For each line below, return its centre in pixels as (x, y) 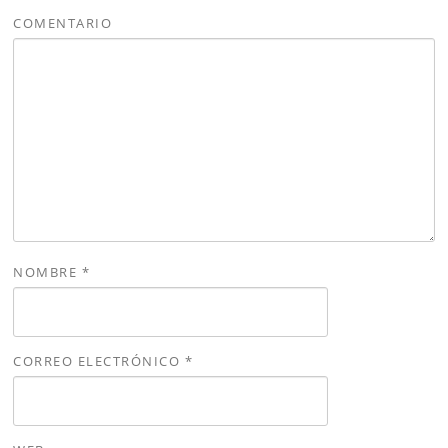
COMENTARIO (63, 22)
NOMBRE (47, 271)
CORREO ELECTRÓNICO (99, 360)
